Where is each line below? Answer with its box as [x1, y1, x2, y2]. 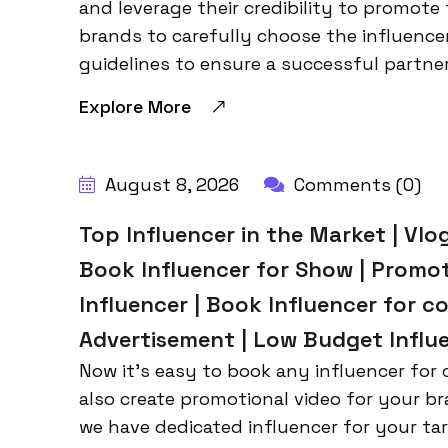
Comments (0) [289, 173, 421, 196]
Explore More [79, 95, 191, 118]
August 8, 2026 [100, 173, 239, 196]
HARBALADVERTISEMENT [128, 123, 268, 139]
